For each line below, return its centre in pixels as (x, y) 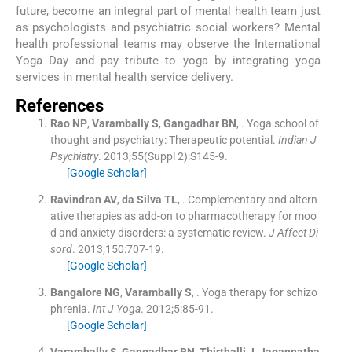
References (60, 106)
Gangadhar (191, 124)
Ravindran (75, 200)
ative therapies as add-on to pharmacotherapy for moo (183, 216)
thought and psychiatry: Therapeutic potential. (163, 140)
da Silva (141, 200)
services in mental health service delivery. (125, 77)
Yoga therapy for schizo (259, 293)
